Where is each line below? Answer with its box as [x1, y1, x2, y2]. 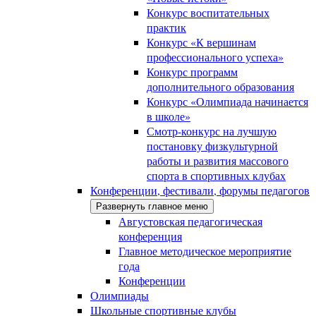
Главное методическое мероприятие [119, 243, 291, 258]
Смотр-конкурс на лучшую [147, 123, 276, 138]
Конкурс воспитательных [147, 5, 269, 20]
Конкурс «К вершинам [147, 35, 256, 49]
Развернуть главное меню [96, 201, 208, 212]
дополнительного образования [147, 79, 294, 94]
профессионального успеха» [147, 49, 284, 64]
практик [147, 20, 186, 35]
